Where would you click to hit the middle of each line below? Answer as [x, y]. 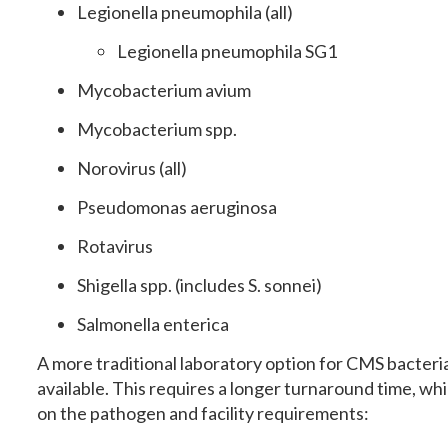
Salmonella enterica [153, 324]
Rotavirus [115, 246]
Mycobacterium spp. [157, 129]
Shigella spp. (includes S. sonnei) [199, 285]
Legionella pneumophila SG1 [227, 51]
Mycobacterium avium [164, 90]
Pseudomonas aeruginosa [177, 207]
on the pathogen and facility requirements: [203, 413]
